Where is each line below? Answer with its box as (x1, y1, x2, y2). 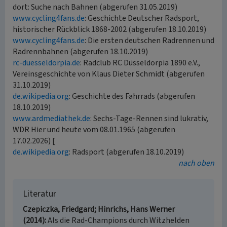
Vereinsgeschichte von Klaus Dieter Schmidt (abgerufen (13, 68, 205, 80)
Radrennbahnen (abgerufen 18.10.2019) (13, 46, 148, 57)
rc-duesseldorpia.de (13, 57, 80, 68)
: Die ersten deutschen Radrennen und (85, 35, 214, 46)
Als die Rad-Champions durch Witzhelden (48, 215, 190, 226)
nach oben (178, 158, 214, 169)
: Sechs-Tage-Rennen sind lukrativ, (90, 113, 208, 124)
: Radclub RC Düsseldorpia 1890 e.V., (80, 57, 200, 68)
